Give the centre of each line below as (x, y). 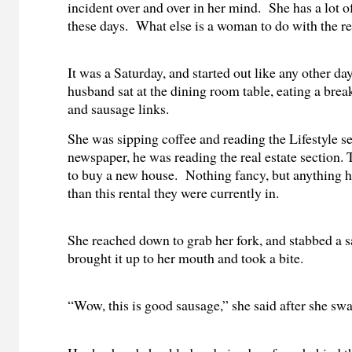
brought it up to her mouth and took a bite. (186, 257)
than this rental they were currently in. (174, 192)
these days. (98, 25)
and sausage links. (119, 109)
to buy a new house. (123, 174)
